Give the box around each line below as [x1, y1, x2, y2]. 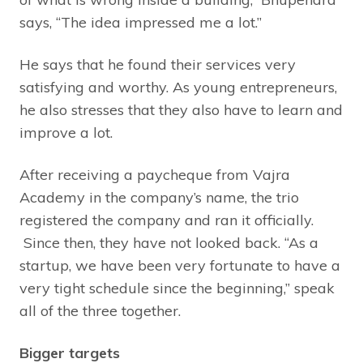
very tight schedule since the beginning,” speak [19, 278, 335, 297]
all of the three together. [19, 301, 181, 320]
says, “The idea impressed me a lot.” [19, 12, 262, 32]
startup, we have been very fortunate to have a [19, 255, 340, 275]
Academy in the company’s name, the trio [19, 187, 299, 207]
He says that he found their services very [19, 54, 296, 74]
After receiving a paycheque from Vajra [19, 164, 290, 184]
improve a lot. [19, 122, 113, 142]
